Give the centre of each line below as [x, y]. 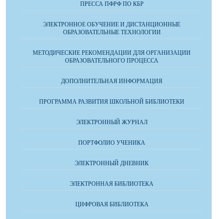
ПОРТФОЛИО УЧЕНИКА [112, 143]
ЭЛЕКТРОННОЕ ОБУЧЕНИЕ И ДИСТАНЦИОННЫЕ [112, 25]
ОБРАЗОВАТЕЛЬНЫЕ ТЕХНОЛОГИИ [112, 33]
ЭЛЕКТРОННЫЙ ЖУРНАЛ [112, 122]
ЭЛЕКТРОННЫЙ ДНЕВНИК [112, 164]
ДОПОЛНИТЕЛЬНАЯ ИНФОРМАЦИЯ [112, 81]
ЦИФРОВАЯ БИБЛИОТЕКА [112, 205]
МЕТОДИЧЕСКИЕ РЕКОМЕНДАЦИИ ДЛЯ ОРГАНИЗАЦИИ [112, 53]
